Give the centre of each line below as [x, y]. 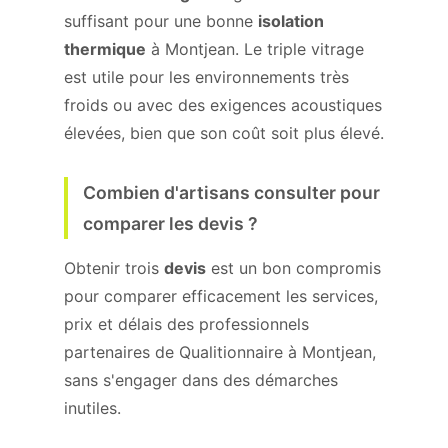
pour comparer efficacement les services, [221, 296]
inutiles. [92, 408]
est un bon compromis [293, 268]
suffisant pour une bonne [161, 21]
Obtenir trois [114, 268]
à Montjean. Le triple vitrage [255, 49]
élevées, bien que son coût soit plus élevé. [224, 133]
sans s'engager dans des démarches [201, 380]
